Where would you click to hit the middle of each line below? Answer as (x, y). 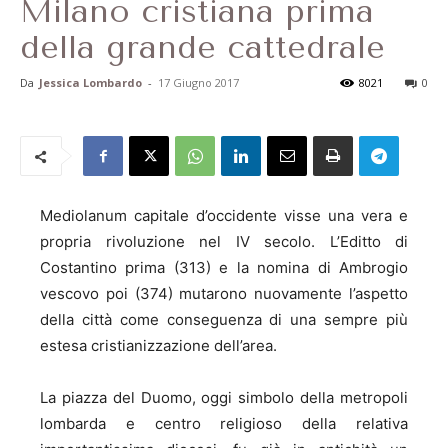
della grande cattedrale (202, 47)
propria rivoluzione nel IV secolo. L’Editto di (224, 241)
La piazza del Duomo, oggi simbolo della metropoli (224, 397)
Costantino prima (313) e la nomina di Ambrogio (224, 267)
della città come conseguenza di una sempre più (224, 319)
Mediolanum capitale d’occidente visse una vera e (224, 215)
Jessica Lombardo (90, 82)
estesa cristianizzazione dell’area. (158, 345)
